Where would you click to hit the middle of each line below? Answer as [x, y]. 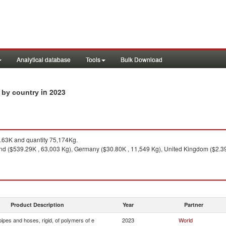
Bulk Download [142, 59]
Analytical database [44, 59]
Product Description [37, 205]
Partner [194, 205]
